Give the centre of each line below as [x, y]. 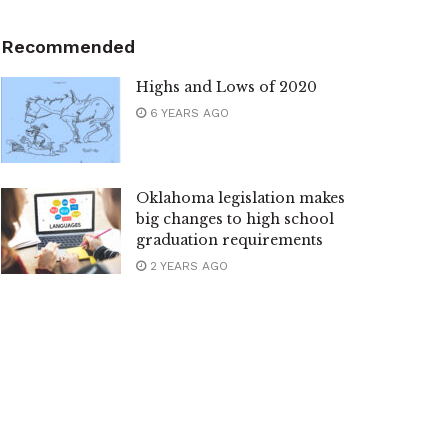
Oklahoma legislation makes [240, 198]
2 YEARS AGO [187, 266]
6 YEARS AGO [187, 113]
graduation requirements [229, 240]
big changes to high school [235, 219]
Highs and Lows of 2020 [226, 87]
